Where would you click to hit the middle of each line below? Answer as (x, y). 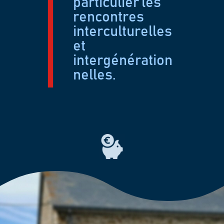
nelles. (95, 75)
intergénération (123, 61)
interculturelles (123, 32)
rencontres (109, 17)
